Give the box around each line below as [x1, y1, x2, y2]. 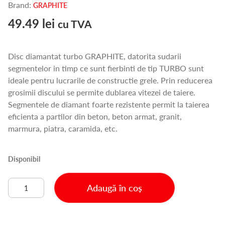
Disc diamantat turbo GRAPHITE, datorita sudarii [8, 50, 181, 62]
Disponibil [8, 154, 40, 164]
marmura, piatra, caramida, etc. [8, 123, 118, 134]
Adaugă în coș [87, 181, 142, 194]
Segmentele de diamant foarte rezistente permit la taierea [8, 98, 209, 110]
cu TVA [58, 17, 92, 31]
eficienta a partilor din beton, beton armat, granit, [8, 110, 182, 122]
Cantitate [8, 177, 41, 189]
